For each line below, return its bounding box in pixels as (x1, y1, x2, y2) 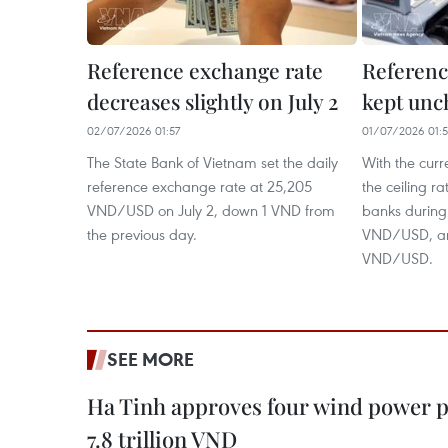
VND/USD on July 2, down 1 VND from (87, 200, 335, 220)
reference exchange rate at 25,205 (87, 176, 312, 196)
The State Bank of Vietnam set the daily (87, 152, 338, 172)
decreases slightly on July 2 (87, 87, 338, 115)
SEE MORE (107, 347, 194, 371)
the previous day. (87, 224, 197, 244)
